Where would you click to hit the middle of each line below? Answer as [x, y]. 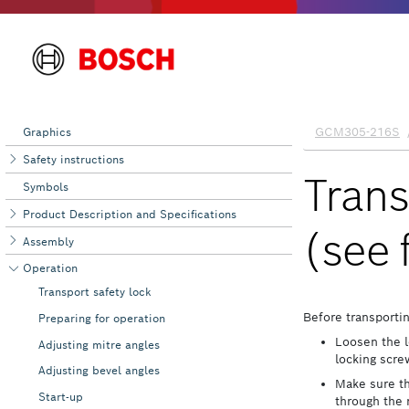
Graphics [47, 132]
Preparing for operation [101, 318]
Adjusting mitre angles [99, 344]
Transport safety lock [94, 292]
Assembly [49, 241]
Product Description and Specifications [130, 214]
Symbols [46, 186]
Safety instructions [74, 160]
